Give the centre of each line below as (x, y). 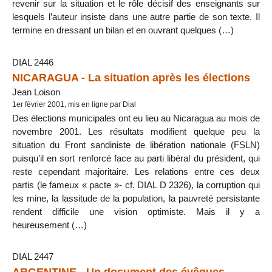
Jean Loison (36, 92)
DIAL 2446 (33, 62)
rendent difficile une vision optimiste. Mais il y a (136, 211)
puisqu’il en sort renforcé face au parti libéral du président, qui (136, 158)
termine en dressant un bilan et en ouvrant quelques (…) (123, 30)
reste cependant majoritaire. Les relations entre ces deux (136, 171)
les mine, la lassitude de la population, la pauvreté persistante (136, 198)
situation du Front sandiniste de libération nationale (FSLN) (136, 144)
